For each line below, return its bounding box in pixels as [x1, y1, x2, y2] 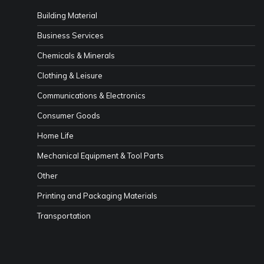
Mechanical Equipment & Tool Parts [37, 150, 164, 160]
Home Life [37, 130, 74, 140]
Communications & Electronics [37, 90, 146, 100]
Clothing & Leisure [37, 70, 103, 80]
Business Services [37, 30, 104, 40]
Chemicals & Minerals [37, 50, 115, 60]
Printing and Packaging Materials [37, 190, 157, 200]
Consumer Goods [37, 110, 100, 120]
